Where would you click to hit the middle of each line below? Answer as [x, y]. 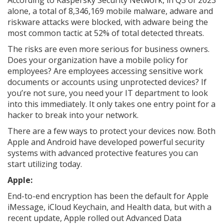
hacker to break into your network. [73, 115]
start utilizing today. [45, 164]
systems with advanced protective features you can [103, 153]
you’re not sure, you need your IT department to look [108, 93]
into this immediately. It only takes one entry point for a [111, 104]
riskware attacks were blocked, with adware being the [108, 22]
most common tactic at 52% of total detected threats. [106, 33]
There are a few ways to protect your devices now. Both [111, 131]
